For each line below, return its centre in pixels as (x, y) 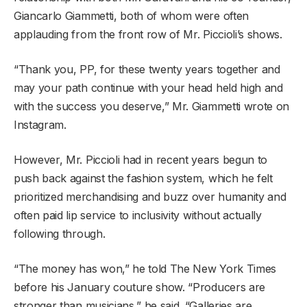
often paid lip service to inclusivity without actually (138, 215)
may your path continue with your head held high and (148, 87)
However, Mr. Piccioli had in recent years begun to (140, 159)
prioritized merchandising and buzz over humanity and (150, 196)
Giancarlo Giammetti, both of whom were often (131, 15)
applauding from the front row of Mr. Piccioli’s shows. (148, 34)
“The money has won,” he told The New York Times (145, 268)
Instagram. (40, 124)
